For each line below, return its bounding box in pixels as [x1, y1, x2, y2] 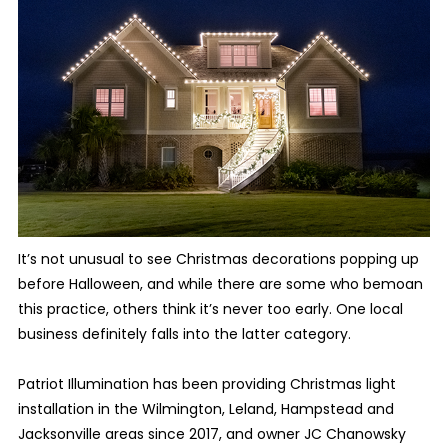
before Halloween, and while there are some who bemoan [17, 274, 423, 295]
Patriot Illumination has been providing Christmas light [17, 374, 396, 395]
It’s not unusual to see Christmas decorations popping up [17, 249, 419, 270]
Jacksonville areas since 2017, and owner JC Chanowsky [17, 424, 406, 445]
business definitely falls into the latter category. [17, 324, 351, 345]
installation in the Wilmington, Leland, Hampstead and [17, 399, 394, 420]
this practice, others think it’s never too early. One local [17, 299, 403, 320]
